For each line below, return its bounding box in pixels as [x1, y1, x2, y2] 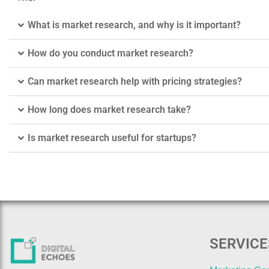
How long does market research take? [28, 103, 191, 115]
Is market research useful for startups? [28, 131, 196, 144]
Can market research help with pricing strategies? [28, 75, 242, 87]
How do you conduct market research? [28, 47, 193, 59]
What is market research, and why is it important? [28, 19, 241, 31]
